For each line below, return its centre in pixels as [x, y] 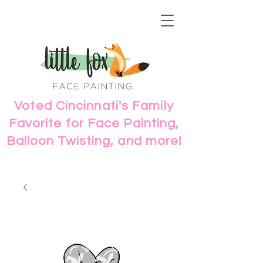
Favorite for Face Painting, [94, 124]
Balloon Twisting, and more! [94, 141]
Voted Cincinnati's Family [94, 106]
